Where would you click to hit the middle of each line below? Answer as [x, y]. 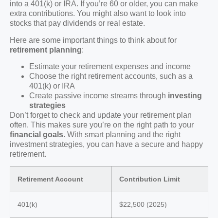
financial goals [36, 135]
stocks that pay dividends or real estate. [77, 23]
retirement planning [46, 50]
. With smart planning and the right [122, 135]
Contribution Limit [150, 179]
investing [185, 96]
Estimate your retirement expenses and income [110, 67]
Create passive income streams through [99, 96]
